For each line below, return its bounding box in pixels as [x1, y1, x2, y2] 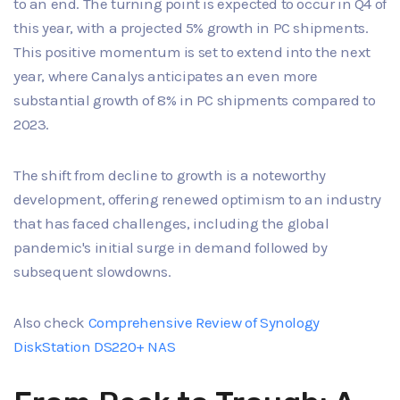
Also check [13, 313, 88, 332]
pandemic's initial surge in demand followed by [13, 238, 328, 257]
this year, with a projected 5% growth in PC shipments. [13, 19, 369, 37]
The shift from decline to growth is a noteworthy [13, 166, 326, 185]
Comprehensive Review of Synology [87, 313, 320, 332]
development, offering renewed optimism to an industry [13, 190, 381, 209]
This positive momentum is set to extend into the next [13, 43, 371, 62]
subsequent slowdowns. [13, 262, 171, 281]
